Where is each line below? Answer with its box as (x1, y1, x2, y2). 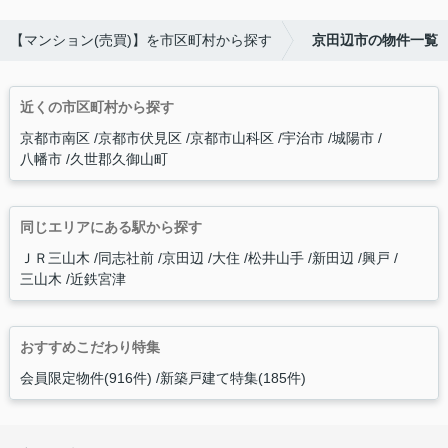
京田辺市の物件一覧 (312, 32, 438, 49)
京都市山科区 (189, 130, 278, 147)
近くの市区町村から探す (19, 99, 174, 116)
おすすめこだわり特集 (19, 339, 160, 356)
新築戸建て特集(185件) (159, 370, 306, 387)
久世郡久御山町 (69, 151, 168, 168)
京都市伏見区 (97, 130, 186, 147)
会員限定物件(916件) (19, 370, 152, 387)
